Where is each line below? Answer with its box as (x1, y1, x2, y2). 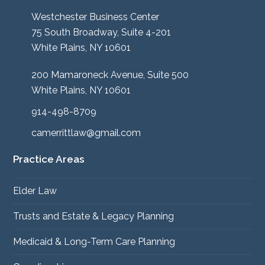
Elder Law (13, 185, 57, 196)
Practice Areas (13, 153, 85, 165)
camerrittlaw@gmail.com (31, 127, 141, 138)
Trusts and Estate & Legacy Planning (13, 210, 174, 222)
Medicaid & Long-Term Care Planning (13, 235, 176, 247)
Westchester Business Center (31, 11, 160, 22)
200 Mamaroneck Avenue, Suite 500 (31, 69, 189, 80)
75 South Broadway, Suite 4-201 (31, 26, 172, 38)
